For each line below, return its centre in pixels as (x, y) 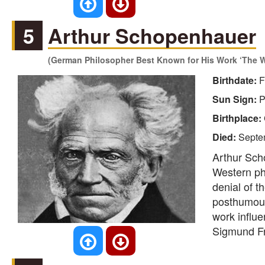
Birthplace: (238, 118)
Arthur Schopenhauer (152, 36)
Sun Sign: (235, 99)
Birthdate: (235, 80)
